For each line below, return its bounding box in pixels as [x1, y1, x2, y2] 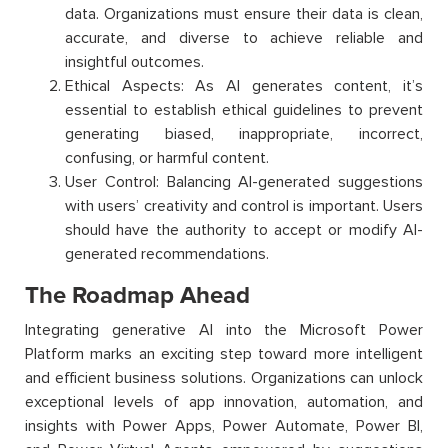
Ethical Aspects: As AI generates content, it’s [65, 76, 423, 97]
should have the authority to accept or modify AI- [65, 220, 423, 241]
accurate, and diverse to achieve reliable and [65, 28, 423, 49]
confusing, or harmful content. [65, 148, 269, 169]
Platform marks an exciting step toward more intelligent [25, 344, 423, 365]
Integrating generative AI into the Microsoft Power [25, 320, 423, 341]
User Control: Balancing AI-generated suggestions [65, 172, 423, 193]
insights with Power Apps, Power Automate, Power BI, [25, 416, 423, 437]
